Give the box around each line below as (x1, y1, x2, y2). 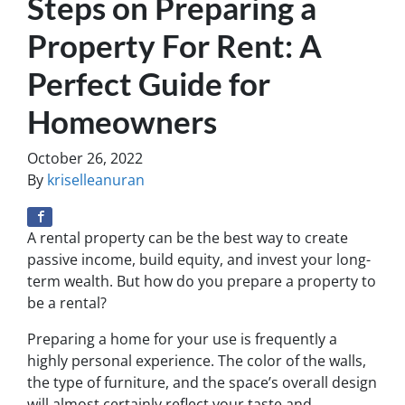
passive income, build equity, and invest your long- (27, 250, 371, 269)
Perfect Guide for (27, 64, 270, 102)
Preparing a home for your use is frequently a (27, 329, 337, 349)
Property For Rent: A (27, 26, 322, 64)
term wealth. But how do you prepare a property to (27, 271, 376, 291)
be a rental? (27, 293, 114, 313)
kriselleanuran (47, 170, 145, 190)
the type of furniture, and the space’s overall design (27, 372, 377, 392)
